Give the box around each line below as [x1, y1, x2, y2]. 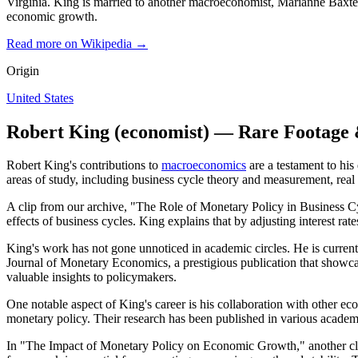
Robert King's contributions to [6, 158, 161, 173]
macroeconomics [161, 158, 246, 173]
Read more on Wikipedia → [6, 36, 148, 50]
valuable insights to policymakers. [6, 270, 177, 284]
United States [6, 90, 74, 105]
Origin [6, 63, 39, 78]
